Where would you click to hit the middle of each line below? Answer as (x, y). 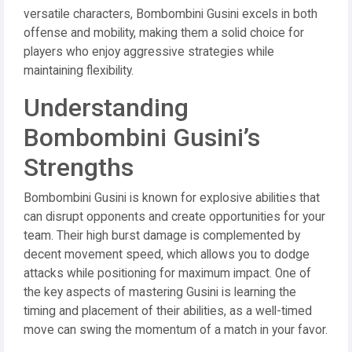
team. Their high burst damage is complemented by (162, 236)
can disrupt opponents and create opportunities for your (174, 217)
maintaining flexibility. (79, 71)
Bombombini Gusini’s (142, 137)
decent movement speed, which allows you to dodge (167, 255)
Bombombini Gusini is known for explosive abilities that (172, 198)
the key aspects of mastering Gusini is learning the (160, 292)
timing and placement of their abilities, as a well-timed (168, 311)
